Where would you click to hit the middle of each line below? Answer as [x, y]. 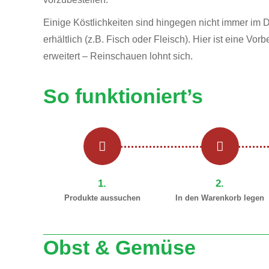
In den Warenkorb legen [220, 198]
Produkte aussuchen [102, 198]
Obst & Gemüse [119, 247]
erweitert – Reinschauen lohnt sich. [118, 56]
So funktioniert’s [123, 96]
